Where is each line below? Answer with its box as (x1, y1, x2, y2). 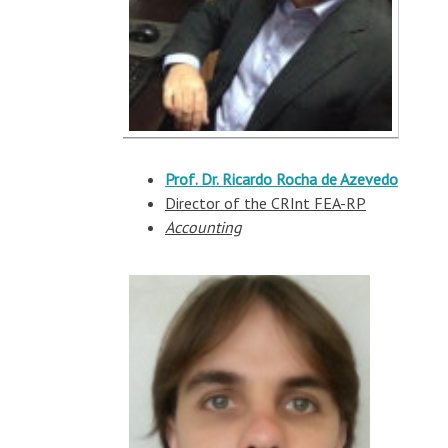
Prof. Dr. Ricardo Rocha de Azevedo (165, 169, 398, 189)
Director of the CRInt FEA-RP (165, 193, 366, 213)
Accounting (165, 217, 242, 237)
